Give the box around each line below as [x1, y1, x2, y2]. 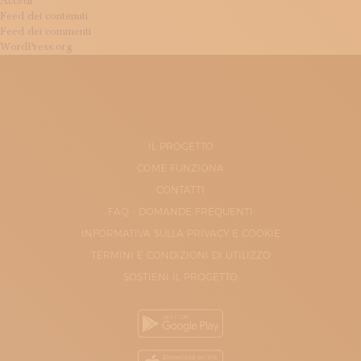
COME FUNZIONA [137, 162, 224, 174]
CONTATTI [156, 184, 205, 196]
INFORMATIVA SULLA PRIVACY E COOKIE [81, 227, 280, 239]
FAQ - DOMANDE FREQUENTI [108, 205, 253, 218]
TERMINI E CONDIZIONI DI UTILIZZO [90, 249, 271, 261]
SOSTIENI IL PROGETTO [123, 271, 238, 283]
